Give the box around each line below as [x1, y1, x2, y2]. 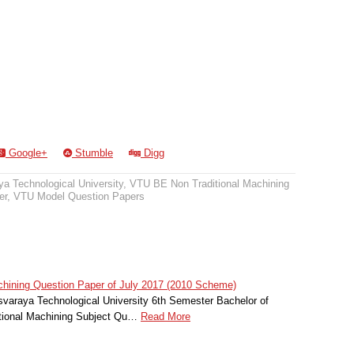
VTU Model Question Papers [13, 190, 145, 202]
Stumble [72, 147, 113, 159]
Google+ [6, 147, 47, 159]
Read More [141, 310, 190, 322]
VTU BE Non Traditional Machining [130, 178, 289, 190]
